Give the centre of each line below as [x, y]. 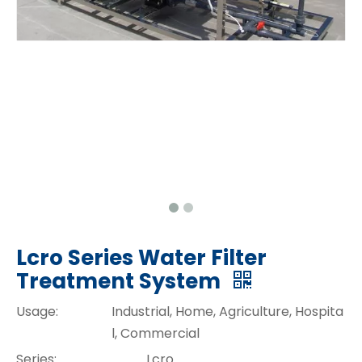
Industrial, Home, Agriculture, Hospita [227, 311]
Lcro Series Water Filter [141, 257]
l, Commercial [155, 333]
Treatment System [121, 281]
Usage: [37, 311]
